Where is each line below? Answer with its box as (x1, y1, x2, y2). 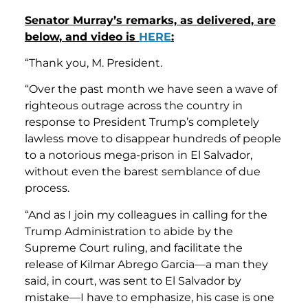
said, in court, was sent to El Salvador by (25, 274, 241, 287)
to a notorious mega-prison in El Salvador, (25, 148, 252, 162)
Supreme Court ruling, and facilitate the (25, 241, 243, 254)
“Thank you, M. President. (25, 56, 162, 69)
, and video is (59, 30, 139, 43)
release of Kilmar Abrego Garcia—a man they (25, 257, 268, 271)
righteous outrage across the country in (25, 99, 243, 113)
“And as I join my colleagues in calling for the (25, 208, 267, 221)
